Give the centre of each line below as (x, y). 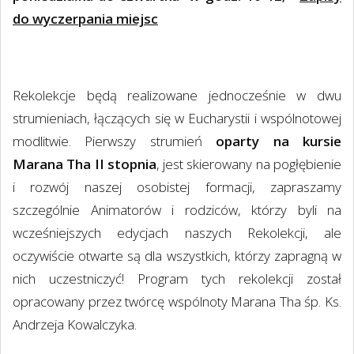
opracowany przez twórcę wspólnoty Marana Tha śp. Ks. (177, 302)
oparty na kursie (279, 141)
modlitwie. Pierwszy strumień (115, 141)
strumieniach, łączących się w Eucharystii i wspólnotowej (177, 119)
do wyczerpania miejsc (85, 19)
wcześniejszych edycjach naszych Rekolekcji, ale (177, 233)
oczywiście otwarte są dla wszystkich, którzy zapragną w (177, 256)
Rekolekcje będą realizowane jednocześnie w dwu (177, 96)
